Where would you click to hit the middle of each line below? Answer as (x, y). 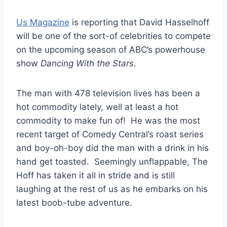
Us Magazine (43, 22)
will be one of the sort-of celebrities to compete (113, 36)
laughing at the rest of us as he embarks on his (112, 189)
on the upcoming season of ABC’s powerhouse (111, 49)
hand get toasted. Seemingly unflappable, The (112, 161)
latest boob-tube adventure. (74, 202)
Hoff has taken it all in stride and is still (96, 175)
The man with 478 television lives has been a (108, 93)
